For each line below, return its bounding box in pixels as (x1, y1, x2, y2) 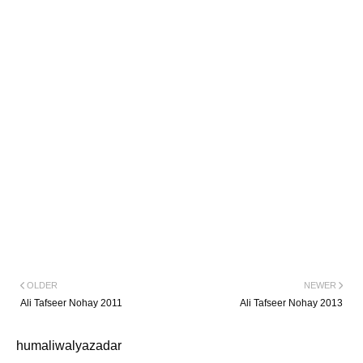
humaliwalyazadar (16, 338, 122, 352)
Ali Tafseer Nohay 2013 (240, 297, 343, 309)
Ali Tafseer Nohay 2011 (20, 297, 122, 309)
